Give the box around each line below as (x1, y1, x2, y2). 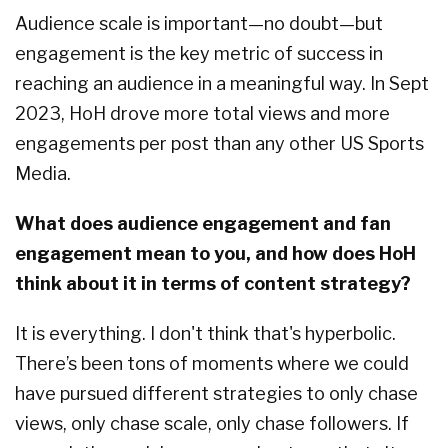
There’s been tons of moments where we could (15, 353, 409, 375)
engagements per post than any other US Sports (15, 133, 424, 155)
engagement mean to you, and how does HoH (15, 243, 416, 265)
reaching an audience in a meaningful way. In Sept (15, 73, 429, 95)
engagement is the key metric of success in (15, 43, 383, 65)
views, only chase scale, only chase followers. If (15, 413, 409, 435)
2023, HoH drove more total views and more (15, 103, 390, 125)
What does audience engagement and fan (15, 213, 391, 235)
